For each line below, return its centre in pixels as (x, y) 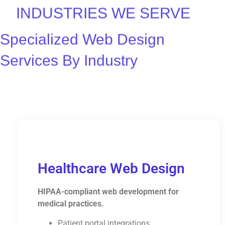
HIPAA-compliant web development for (108, 192)
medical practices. (71, 204)
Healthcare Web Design (111, 169)
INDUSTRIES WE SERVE (103, 13)
